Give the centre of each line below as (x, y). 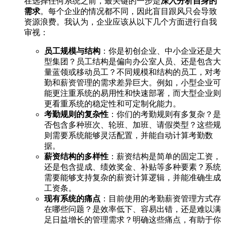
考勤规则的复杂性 (76, 114)
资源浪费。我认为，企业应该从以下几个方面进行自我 (121, 22)
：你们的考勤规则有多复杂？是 (165, 114)
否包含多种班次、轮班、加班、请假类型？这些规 (133, 125)
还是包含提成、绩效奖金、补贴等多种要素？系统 (133, 167)
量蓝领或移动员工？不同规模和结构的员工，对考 (133, 72)
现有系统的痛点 (72, 198)
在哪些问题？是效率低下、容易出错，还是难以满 (133, 209)
